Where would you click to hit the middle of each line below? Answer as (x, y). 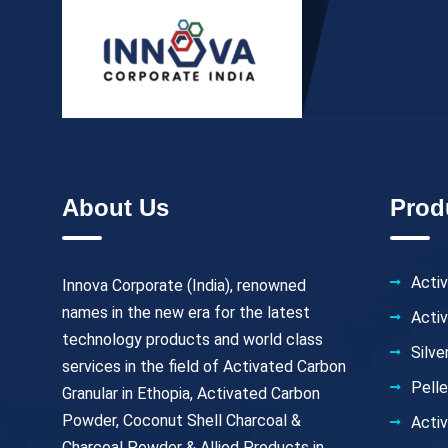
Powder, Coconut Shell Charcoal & (181, 421)
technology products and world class (192, 340)
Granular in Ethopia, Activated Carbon (191, 394)
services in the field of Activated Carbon (204, 367)
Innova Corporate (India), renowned (184, 286)
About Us (115, 208)
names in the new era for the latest (186, 313)
